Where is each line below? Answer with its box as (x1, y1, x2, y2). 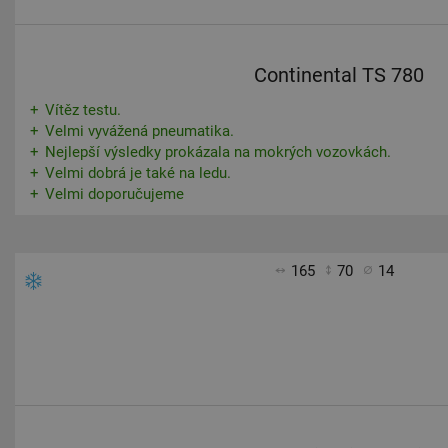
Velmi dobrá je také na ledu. (45, 164, 231, 182)
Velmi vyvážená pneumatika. (45, 122, 234, 140)
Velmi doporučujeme (45, 185, 184, 203)
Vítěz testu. (45, 101, 121, 119)
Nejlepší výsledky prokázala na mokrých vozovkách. (45, 143, 391, 161)
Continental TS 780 (253, 63, 424, 87)
